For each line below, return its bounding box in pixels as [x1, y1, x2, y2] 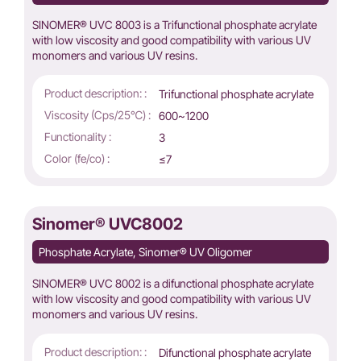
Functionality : [44, 130, 111, 144]
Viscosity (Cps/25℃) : [44, 108, 151, 122]
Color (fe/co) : [44, 151, 110, 166]
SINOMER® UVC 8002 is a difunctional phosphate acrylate [32, 276, 313, 291]
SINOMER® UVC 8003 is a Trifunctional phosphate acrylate [32, 18, 317, 32]
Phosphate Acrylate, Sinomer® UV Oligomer [39, 245, 252, 259]
